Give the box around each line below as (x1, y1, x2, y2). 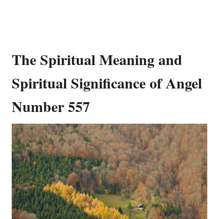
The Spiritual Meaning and (12, 48, 182, 70)
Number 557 (12, 95, 90, 117)
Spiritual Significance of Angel (12, 71, 202, 93)
